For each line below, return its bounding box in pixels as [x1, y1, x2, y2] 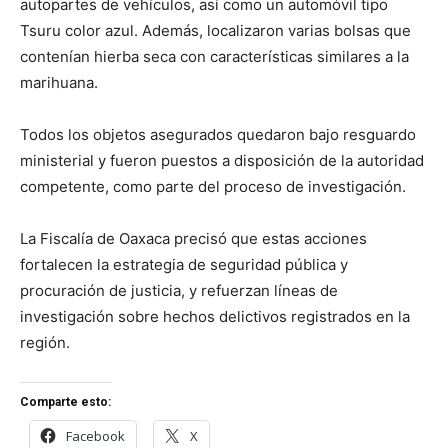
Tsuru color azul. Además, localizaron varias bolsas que [20, 20, 411, 40]
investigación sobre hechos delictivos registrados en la [20, 306, 410, 326]
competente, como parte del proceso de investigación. [20, 176, 406, 196]
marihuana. [20, 72, 98, 92]
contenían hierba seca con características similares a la [20, 46, 409, 66]
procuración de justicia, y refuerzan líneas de [20, 280, 338, 300]
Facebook [66, 426, 125, 445]
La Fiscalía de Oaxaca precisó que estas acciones [20, 228, 367, 248]
